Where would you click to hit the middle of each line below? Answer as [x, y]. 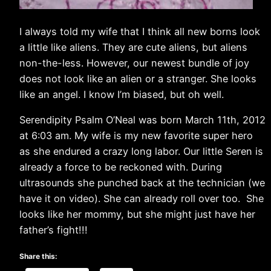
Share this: [38, 256]
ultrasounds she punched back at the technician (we [142, 183]
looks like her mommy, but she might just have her [137, 214]
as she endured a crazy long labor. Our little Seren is [141, 151]
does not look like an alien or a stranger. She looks [138, 78]
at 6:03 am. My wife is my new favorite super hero [136, 135]
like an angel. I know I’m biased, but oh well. [122, 94]
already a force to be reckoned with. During [121, 167]
